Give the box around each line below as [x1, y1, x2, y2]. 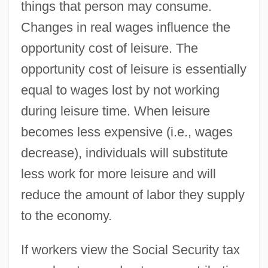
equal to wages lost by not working [20, 82, 220, 98]
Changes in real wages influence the [20, 19, 230, 35]
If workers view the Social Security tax [20, 242, 240, 257]
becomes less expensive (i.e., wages [20, 124, 233, 139]
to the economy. [20, 208, 112, 223]
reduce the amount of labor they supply [20, 187, 245, 202]
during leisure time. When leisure [20, 103, 210, 118]
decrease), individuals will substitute [20, 145, 228, 160]
